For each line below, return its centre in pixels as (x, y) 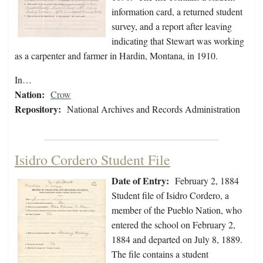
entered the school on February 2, (173, 225)
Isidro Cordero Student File (92, 160)
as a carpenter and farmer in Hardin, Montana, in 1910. (116, 56)
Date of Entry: (140, 181)
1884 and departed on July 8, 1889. (177, 240)
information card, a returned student (177, 12)
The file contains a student (160, 254)
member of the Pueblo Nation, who (177, 210)
